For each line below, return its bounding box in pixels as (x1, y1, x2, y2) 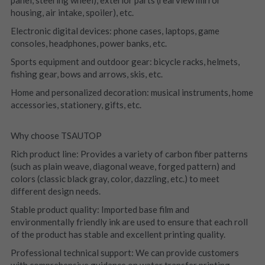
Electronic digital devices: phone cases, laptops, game (10, 25, 219, 36)
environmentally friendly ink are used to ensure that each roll (10, 216, 248, 227)
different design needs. (10, 185, 101, 196)
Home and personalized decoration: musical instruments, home (10, 86, 253, 98)
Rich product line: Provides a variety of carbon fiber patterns (10, 148, 248, 159)
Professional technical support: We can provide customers (10, 247, 239, 258)
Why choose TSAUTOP (10, 130, 102, 141)
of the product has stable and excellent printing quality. (10, 228, 225, 240)
